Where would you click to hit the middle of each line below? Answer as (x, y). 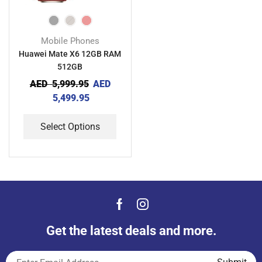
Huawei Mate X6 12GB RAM (70, 54)
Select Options (70, 126)
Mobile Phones (70, 41)
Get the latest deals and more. (131, 231)
